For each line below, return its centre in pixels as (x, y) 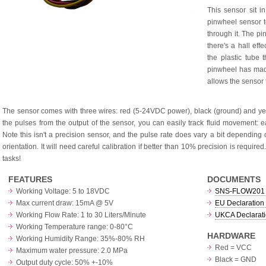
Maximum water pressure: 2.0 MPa (72, 251)
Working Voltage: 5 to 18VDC (63, 191)
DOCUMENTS (234, 180)
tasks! (12, 159)
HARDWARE (231, 236)
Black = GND (236, 260)
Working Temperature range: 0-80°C (75, 227)
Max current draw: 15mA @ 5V (65, 203)
